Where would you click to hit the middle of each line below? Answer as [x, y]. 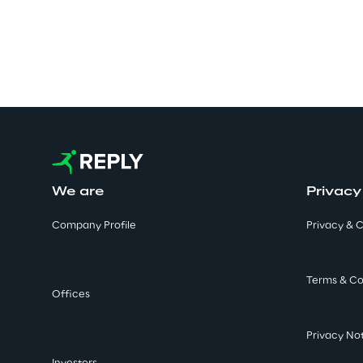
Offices [71, 295]
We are [78, 192]
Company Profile [94, 226]
